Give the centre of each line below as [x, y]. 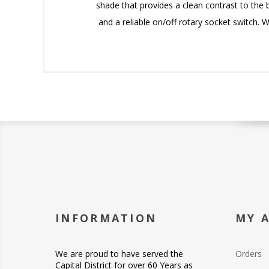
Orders [249, 253]
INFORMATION [106, 218]
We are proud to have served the [119, 253]
